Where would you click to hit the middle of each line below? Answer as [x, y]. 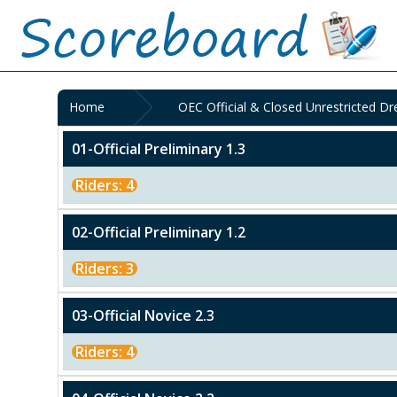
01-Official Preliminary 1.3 [159, 149]
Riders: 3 [105, 269]
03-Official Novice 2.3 [143, 315]
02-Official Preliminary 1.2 [159, 232]
